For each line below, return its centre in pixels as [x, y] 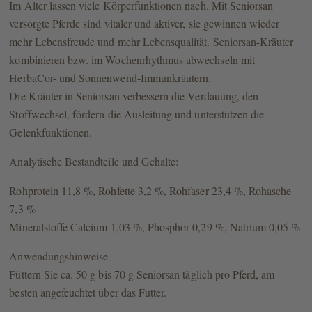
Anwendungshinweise [59, 256]
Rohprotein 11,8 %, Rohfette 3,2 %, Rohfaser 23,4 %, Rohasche [150, 191]
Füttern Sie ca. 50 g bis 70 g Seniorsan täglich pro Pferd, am [142, 274]
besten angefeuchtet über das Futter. [88, 292]
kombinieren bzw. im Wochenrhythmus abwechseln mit [132, 60]
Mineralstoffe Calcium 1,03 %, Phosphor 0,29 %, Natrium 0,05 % [155, 227]
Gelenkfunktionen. [51, 132]
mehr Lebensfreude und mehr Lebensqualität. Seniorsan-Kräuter [151, 42]
